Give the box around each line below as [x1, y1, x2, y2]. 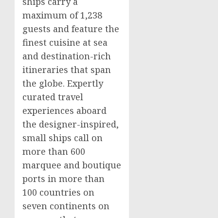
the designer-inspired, [22, 118, 119, 130]
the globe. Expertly [22, 77, 103, 89]
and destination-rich [22, 50, 111, 62]
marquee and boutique [22, 159, 121, 171]
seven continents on [22, 200, 109, 212]
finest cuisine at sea [22, 36, 108, 48]
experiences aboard [22, 105, 107, 116]
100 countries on [22, 186, 94, 198]
